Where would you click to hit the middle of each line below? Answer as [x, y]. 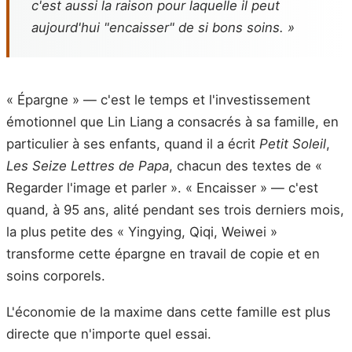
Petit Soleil [293, 144]
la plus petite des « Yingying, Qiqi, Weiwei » [142, 232]
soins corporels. [56, 276]
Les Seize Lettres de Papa [88, 166]
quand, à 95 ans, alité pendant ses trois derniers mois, [175, 210]
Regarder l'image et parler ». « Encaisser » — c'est [162, 188]
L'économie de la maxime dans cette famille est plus [169, 312]
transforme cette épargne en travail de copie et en [163, 254]
